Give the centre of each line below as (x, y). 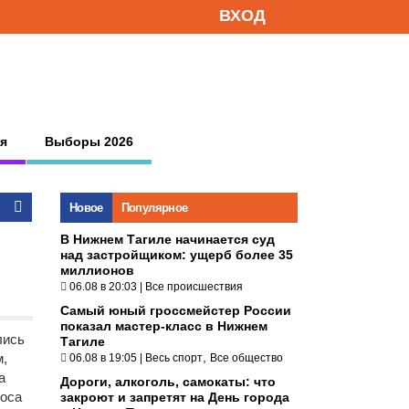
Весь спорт (174, 357)
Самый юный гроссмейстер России (176, 310)
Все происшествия (194, 286)
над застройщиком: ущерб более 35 (177, 254)
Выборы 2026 (89, 141)
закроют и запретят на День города (175, 397)
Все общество (246, 357)
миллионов (97, 270)
